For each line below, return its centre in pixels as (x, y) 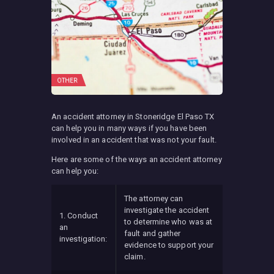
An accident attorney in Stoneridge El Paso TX (133, 116)
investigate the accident (167, 210)
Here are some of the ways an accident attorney (137, 159)
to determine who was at (168, 221)
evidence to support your (169, 245)
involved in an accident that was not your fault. (134, 139)
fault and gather (153, 233)
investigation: (83, 239)
